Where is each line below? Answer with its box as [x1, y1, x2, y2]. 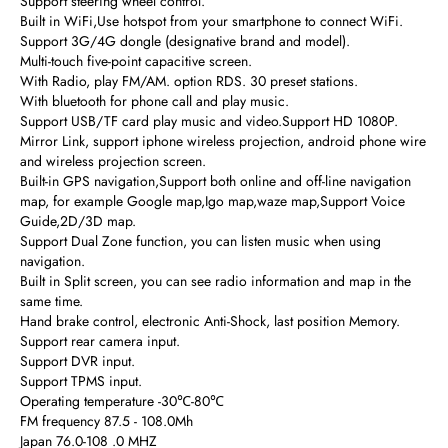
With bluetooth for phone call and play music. [20, 91, 289, 111]
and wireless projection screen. [20, 151, 206, 171]
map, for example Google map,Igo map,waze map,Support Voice [20, 191, 405, 211]
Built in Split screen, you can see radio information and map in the [20, 271, 411, 291]
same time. [20, 291, 83, 311]
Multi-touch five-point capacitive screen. [20, 51, 252, 71]
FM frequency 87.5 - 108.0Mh [20, 411, 193, 431]
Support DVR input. [20, 351, 135, 371]
